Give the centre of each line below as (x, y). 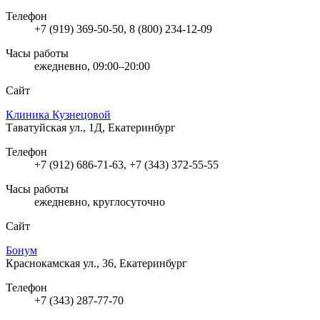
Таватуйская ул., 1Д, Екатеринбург (91, 127)
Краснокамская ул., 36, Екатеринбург (96, 263)
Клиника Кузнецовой (58, 114)
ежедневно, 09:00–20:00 (92, 66)
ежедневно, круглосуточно (100, 201)
